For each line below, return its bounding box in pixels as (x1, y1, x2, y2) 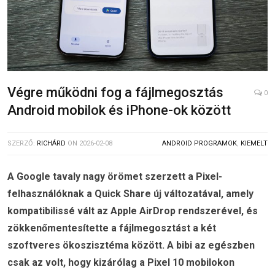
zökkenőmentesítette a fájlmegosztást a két (7, 222, 216, 234)
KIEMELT (241, 139, 268, 148)
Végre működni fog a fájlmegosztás (7, 85, 223, 101)
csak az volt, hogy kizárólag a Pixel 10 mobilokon (7, 257, 234, 269)
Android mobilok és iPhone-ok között (7, 103, 231, 118)
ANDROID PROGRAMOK (162, 139, 237, 148)
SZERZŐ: (7, 139, 37, 148)
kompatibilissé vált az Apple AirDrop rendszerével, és (7, 205, 258, 217)
